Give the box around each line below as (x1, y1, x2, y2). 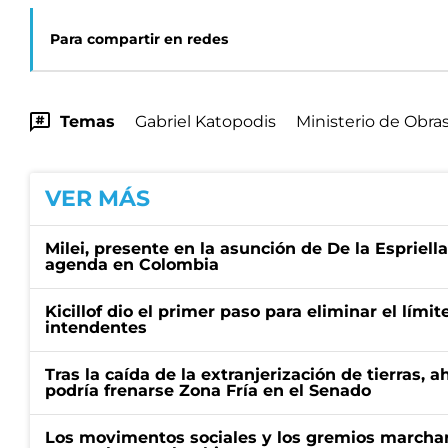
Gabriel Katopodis (135, 112, 276, 131)
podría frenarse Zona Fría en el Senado (45, 381, 371, 400)
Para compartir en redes (50, 30, 228, 48)
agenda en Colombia (45, 255, 219, 274)
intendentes (45, 318, 147, 337)
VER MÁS (45, 185, 150, 212)
